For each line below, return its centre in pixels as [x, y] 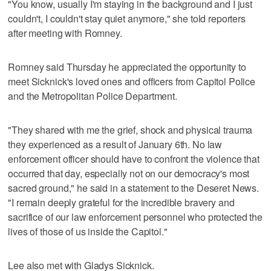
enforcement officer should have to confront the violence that [134, 158]
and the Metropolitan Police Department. [93, 96]
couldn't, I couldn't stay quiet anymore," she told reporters [127, 18]
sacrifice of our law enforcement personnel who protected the [135, 217]
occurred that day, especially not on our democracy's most [129, 173]
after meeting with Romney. [65, 33]
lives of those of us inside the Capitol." [88, 231]
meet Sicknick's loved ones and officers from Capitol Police [132, 81]
